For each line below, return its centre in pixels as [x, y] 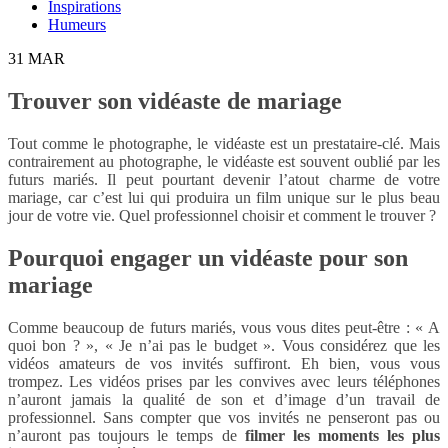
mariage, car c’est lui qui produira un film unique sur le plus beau [224, 197]
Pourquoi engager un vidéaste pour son [208, 257]
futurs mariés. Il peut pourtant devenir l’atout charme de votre [224, 179]
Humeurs [77, 24]
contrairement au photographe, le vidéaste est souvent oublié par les [224, 161]
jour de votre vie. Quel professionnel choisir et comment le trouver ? [222, 215]
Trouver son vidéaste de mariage [175, 100]
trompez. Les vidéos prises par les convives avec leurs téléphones [224, 381]
